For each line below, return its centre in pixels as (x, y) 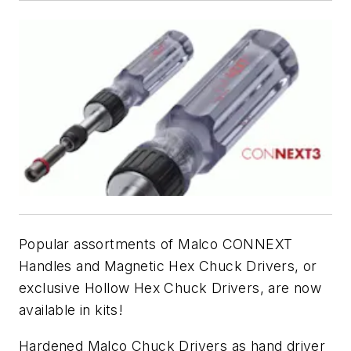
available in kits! (71, 310)
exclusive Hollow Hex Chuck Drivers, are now (170, 288)
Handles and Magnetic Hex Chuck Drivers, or (168, 266)
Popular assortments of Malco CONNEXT (156, 244)
